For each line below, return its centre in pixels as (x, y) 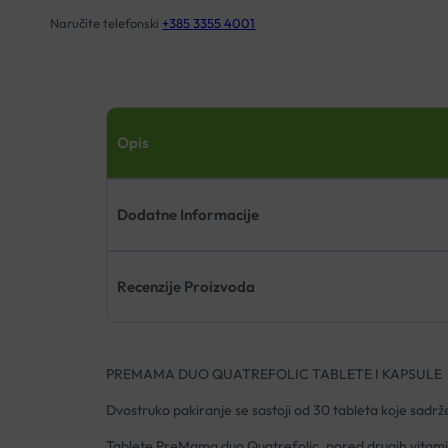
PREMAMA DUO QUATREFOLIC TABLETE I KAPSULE (273, 374)
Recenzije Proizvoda (185, 287)
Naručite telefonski (106, 23)
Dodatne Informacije (187, 215)
